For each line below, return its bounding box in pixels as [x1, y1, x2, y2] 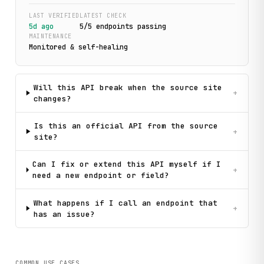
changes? [34, 93, 72, 104]
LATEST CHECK [79, 12, 127, 20]
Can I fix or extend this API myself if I [32, 159, 221, 170]
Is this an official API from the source [34, 121, 218, 131]
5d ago [29, 21, 54, 31]
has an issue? [33, 209, 95, 219]
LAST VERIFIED [29, 12, 80, 20]
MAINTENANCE [29, 32, 72, 40]
